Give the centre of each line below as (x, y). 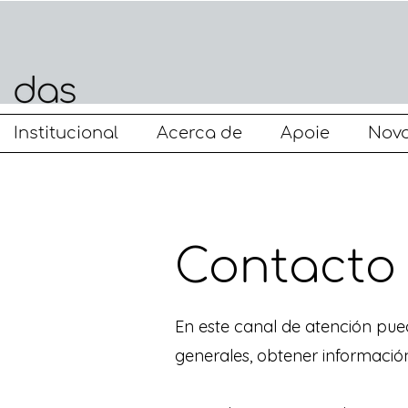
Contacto (286, 268)
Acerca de (199, 133)
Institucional (66, 133)
